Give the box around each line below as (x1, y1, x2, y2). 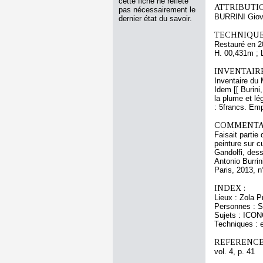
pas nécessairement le (119, 5, 195, 14)
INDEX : (214, 183, 245, 193)
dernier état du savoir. (119, 14, 192, 23)
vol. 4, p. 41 (214, 247, 255, 256)
